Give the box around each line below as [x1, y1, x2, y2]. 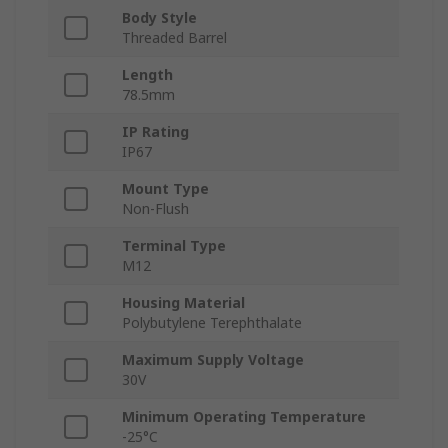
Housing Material [122, 293, 245, 313]
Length [122, 65, 173, 85]
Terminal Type [122, 236, 226, 256]
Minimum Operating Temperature [122, 407, 366, 427]
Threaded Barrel [122, 28, 227, 48]
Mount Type [122, 179, 209, 199]
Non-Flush [122, 199, 189, 219]
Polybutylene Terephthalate [122, 313, 302, 333]
